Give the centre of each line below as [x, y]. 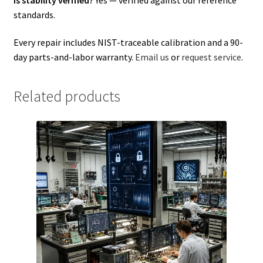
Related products [67, 97]
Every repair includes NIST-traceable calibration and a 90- [128, 43]
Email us [152, 57]
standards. [34, 14]
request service [211, 57]
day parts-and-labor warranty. [74, 57]
